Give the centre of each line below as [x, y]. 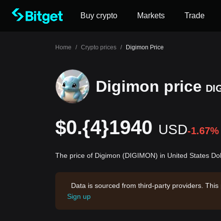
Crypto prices [99, 47]
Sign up [79, 196]
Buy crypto [99, 16]
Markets [151, 16]
